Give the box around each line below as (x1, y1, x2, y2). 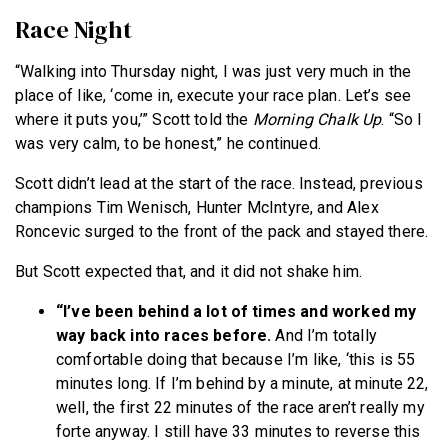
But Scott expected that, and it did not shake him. (15, 261, 367, 281)
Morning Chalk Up (252, 109, 382, 129)
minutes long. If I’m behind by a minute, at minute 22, (56, 373, 429, 393)
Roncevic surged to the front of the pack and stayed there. (15, 221, 433, 241)
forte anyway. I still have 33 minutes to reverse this (56, 421, 421, 441)
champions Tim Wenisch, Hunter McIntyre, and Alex (15, 197, 379, 217)
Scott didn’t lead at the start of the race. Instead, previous (15, 173, 423, 193)
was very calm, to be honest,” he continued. (15, 133, 321, 153)
